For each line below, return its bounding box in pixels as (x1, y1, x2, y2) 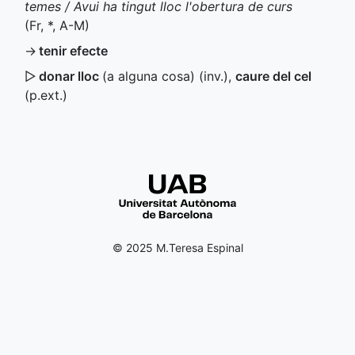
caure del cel (235, 68, 311, 84)
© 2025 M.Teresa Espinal (112, 241, 243, 254)
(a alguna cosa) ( (102, 68, 204, 84)
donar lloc (39, 68, 102, 84)
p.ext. (29, 87, 63, 103)
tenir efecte (39, 43, 108, 59)
